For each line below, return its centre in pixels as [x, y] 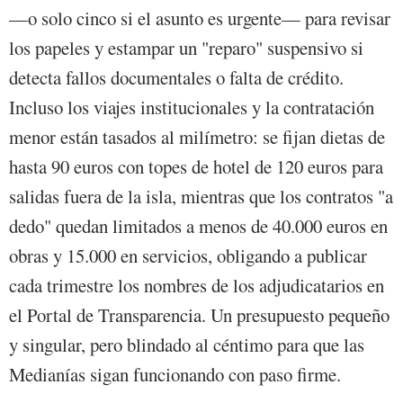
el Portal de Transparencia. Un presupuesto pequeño [199, 315]
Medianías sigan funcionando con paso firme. [178, 375]
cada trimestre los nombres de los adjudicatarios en [197, 286]
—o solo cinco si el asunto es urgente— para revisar [200, 18]
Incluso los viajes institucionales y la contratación [192, 107]
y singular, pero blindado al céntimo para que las [187, 345]
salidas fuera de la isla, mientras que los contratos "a [201, 197]
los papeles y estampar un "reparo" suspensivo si [186, 48]
